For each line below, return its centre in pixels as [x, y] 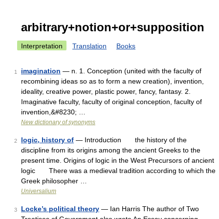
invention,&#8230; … [53, 112]
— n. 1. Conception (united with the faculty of [131, 71]
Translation [89, 46]
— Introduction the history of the [130, 140]
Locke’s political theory [60, 209]
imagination [41, 71]
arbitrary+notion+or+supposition [113, 27]
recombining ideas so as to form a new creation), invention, [112, 81]
